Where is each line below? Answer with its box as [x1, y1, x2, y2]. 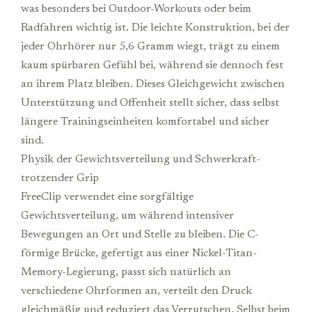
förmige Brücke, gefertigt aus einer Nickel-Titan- [21, 247, 257, 259]
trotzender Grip [21, 172, 99, 184]
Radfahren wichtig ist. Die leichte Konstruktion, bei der [21, 22, 290, 33]
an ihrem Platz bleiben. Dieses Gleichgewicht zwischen [21, 78, 285, 90]
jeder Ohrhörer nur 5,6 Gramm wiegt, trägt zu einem [21, 40, 280, 52]
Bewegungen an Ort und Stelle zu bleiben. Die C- [21, 228, 259, 240]
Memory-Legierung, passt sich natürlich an [21, 266, 231, 278]
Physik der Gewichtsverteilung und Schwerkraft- [21, 153, 260, 165]
